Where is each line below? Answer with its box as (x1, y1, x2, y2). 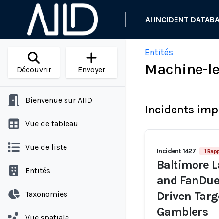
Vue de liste (25, 142, 67, 152)
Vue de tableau (25, 119, 78, 128)
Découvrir (16, 65, 51, 74)
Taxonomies (25, 189, 67, 198)
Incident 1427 (157, 147, 196, 155)
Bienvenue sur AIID (25, 95, 92, 105)
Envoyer (78, 65, 105, 74)
